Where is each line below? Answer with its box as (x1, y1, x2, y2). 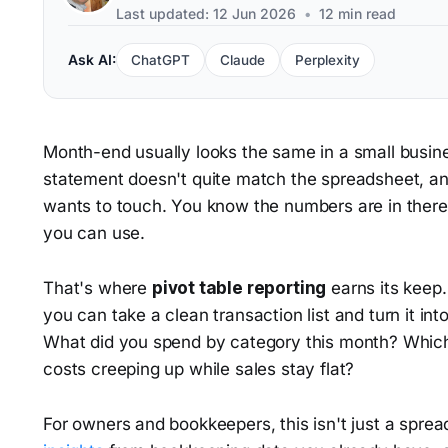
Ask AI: (68, 51, 117, 68)
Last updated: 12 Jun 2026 (116, 5, 297, 22)
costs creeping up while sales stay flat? (43, 359, 355, 379)
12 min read (315, 5, 397, 22)
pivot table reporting (151, 278, 327, 298)
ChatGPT (131, 51, 191, 68)
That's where (43, 278, 152, 298)
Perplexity (295, 51, 361, 68)
